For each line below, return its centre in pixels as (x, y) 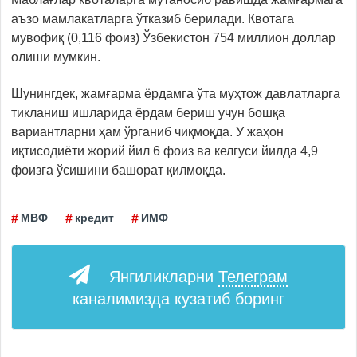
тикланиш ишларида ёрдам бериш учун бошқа (148, 112)
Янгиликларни (164, 276)
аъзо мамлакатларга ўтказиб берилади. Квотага (153, 18)
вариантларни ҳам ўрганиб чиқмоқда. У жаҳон (147, 131)
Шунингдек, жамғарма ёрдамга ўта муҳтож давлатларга (176, 93)
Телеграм (253, 276)
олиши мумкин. (56, 57)
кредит (94, 217)
